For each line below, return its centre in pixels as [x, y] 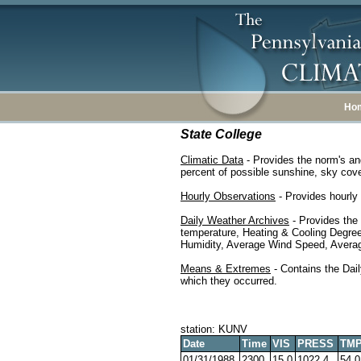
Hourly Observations [228, 196]
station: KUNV [214, 329]
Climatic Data [212, 160]
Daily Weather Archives [235, 220]
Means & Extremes [226, 269]
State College [221, 134]
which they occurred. [229, 281]
